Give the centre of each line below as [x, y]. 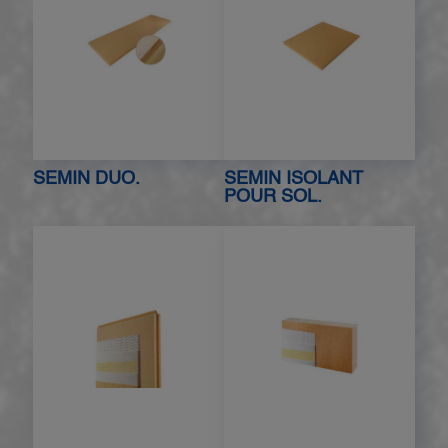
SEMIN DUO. [87, 178]
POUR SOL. [273, 196]
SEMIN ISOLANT [293, 178]
